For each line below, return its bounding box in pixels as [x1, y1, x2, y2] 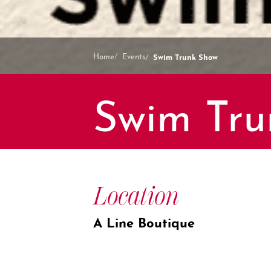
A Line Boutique [93, 211, 195, 230]
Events [122, 50, 145, 61]
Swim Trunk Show [153, 50, 218, 62]
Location [93, 181, 179, 211]
